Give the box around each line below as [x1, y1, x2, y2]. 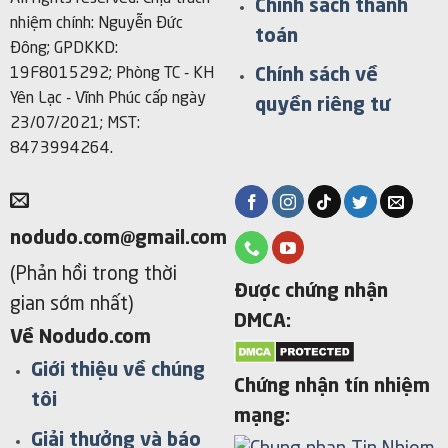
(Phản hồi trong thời [9, 264, 177, 285]
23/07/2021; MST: [9, 116, 140, 133]
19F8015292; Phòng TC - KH [9, 66, 214, 83]
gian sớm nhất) [9, 294, 134, 315]
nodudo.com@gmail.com [9, 228, 227, 248]
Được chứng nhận [233, 282, 388, 303]
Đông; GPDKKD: [9, 41, 118, 58]
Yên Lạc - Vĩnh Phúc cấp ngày [9, 91, 206, 108]
